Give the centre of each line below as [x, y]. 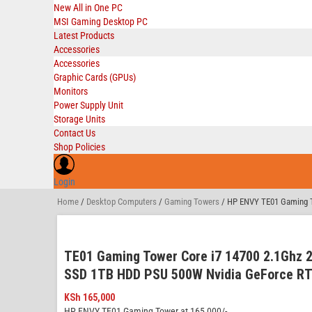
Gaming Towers [192, 202]
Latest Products [84, 36]
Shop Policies [79, 147]
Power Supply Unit [88, 105]
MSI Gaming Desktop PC [101, 22]
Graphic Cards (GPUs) [95, 77]
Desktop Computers [122, 202]
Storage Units [79, 119]
